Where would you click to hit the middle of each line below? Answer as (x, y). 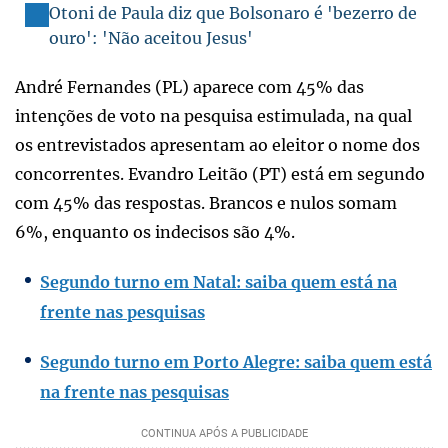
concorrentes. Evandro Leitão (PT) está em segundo (220, 173)
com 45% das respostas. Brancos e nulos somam (206, 202)
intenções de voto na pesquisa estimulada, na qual (213, 115)
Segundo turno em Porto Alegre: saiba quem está (236, 361)
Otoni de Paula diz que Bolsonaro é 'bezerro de (233, 12)
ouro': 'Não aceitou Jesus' (151, 37)
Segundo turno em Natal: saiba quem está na (218, 281)
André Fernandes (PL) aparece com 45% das (189, 86)
